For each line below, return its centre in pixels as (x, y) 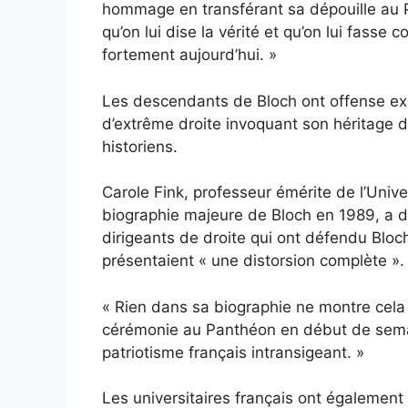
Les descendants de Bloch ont (216, 101)
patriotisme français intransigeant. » (233, 352)
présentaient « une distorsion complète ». (253, 261)
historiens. (140, 146)
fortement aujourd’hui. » (189, 55)
